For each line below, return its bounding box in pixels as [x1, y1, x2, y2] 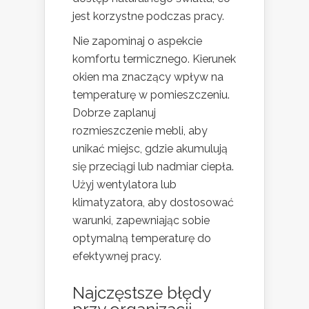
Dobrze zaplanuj [72, 106, 156, 120]
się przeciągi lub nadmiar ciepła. [72, 160, 234, 174]
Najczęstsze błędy [72, 283, 210, 303]
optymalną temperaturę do [72, 232, 211, 246]
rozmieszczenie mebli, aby [72, 124, 208, 138]
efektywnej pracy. [72, 250, 161, 263]
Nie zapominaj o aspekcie [72, 34, 202, 48]
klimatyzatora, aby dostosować [72, 196, 234, 210]
